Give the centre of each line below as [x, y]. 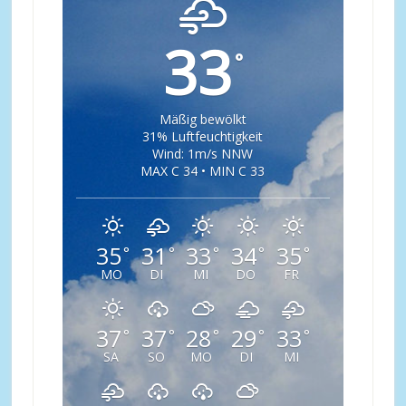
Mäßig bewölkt [203, 119]
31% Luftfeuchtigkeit [203, 136]
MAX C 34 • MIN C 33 [203, 171]
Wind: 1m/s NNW [203, 154]
